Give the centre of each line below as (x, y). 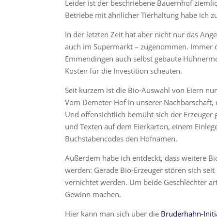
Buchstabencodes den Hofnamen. (121, 138)
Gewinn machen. (93, 194)
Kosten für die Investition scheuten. (124, 70)
